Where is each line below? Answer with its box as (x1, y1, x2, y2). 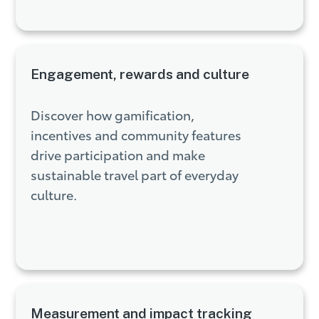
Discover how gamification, (30, 105, 194, 124)
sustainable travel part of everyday (30, 164, 239, 184)
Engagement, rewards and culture (30, 66, 249, 83)
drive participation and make (30, 145, 205, 164)
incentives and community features (30, 125, 241, 144)
